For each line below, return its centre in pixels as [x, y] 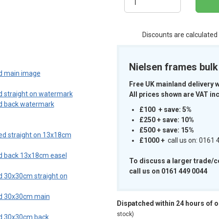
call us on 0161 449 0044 [168, 171]
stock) [125, 214]
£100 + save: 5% [165, 110]
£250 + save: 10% [167, 120]
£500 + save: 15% [167, 130]
